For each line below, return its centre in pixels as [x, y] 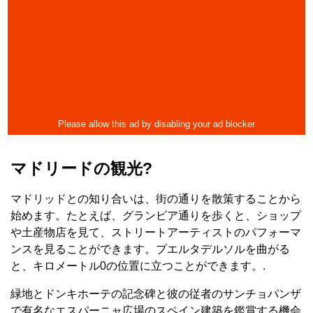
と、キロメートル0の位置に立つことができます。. [138, 265]
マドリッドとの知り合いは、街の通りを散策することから [156, 198]
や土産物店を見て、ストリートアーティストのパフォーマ [156, 232]
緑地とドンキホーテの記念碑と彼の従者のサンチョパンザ [156, 293]
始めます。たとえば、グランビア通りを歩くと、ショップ [156, 215]
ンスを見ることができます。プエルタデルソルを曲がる [150, 249]
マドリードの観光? [81, 168]
